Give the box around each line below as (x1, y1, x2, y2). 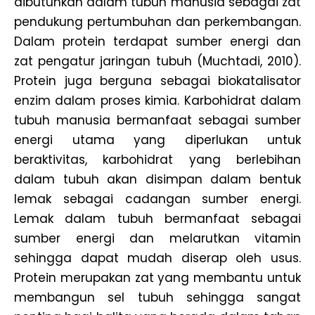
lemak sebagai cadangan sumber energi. (14, 190, 301, 207)
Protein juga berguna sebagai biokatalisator (14, 72, 301, 89)
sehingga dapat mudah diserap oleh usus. (14, 249, 301, 266)
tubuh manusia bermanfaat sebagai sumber (14, 111, 301, 129)
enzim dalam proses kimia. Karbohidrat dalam (14, 91, 301, 109)
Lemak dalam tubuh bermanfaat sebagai (14, 210, 301, 227)
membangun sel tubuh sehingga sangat (14, 288, 301, 306)
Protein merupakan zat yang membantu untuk (14, 269, 301, 286)
